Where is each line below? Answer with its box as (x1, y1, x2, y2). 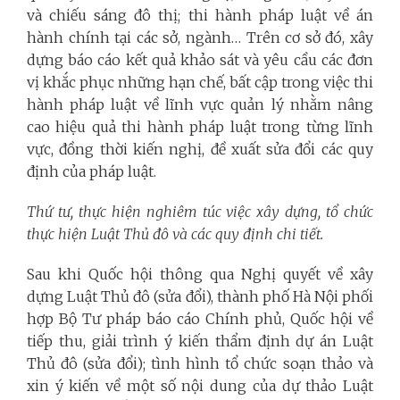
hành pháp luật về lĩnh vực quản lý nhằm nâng (27, 95, 373, 113)
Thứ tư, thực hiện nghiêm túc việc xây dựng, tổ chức (27, 202, 373, 221)
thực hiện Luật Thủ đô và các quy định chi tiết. (27, 224, 323, 243)
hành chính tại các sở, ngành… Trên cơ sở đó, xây (27, 28, 373, 46)
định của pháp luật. (27, 162, 156, 180)
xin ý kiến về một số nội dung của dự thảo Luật (27, 376, 373, 395)
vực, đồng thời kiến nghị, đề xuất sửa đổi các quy (27, 139, 373, 158)
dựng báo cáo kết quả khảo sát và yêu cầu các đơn (27, 50, 373, 69)
